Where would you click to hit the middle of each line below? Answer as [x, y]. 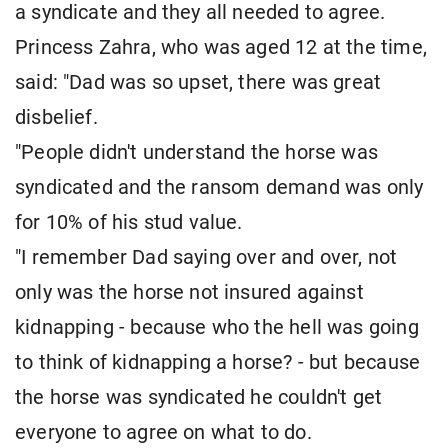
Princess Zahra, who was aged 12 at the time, [221, 48]
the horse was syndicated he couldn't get [199, 398]
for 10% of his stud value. [129, 223]
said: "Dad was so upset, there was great [198, 83]
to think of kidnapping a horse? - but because [218, 363]
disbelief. [56, 118]
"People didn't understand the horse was [197, 153]
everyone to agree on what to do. [163, 433]
